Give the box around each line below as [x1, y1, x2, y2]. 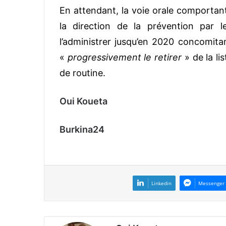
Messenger [198, 179, 224, 187]
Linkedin [151, 179, 172, 187]
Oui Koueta [60, 95, 107, 106]
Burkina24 [60, 124, 104, 135]
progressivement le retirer [67, 51, 182, 63]
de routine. [60, 67, 105, 78]
